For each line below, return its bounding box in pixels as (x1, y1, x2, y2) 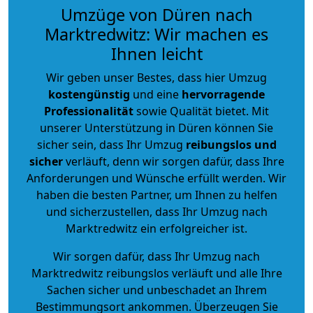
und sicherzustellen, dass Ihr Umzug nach (45, 203, 268, 219)
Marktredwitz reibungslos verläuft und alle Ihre (31, 265, 282, 281)
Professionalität (44, 103, 133, 119)
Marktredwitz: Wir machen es (45, 22, 268, 45)
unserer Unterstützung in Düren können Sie (40, 119, 273, 136)
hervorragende (182, 86, 265, 102)
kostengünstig (48, 86, 130, 102)
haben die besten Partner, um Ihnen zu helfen (36, 187, 277, 203)
